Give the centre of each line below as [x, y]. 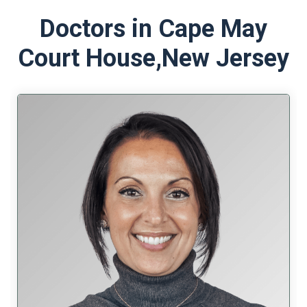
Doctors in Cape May [153, 29]
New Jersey [225, 58]
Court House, [90, 58]
